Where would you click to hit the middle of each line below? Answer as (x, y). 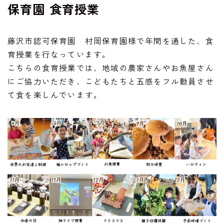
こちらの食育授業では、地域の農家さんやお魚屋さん (111, 67)
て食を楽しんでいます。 (55, 94)
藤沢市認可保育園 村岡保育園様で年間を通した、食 (111, 40)
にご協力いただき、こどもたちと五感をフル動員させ (111, 81)
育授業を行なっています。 (59, 54)
